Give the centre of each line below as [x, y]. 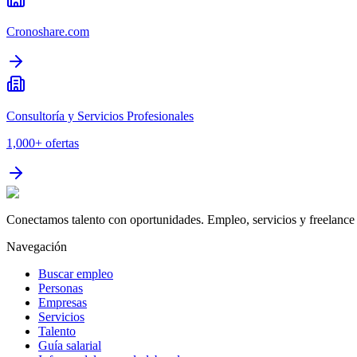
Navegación [37, 247]
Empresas [63, 303]
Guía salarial [70, 346]
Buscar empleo [76, 274]
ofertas [62, 143]
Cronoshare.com [48, 32]
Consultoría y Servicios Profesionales [100, 116]
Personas [61, 288]
